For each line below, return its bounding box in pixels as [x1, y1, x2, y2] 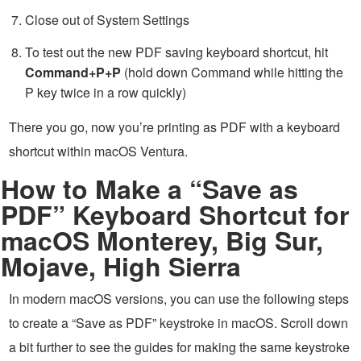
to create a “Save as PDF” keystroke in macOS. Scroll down [9, 313, 348, 332]
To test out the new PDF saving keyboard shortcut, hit [25, 43, 328, 61]
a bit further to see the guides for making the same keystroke [9, 338, 350, 356]
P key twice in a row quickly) [25, 83, 186, 102]
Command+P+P [25, 63, 121, 81]
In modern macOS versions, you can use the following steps [9, 289, 349, 308]
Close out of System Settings [25, 10, 189, 29]
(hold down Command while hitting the [121, 63, 343, 81]
